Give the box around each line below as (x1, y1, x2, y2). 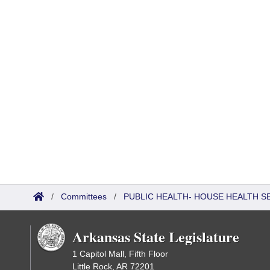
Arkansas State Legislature (72, 226, 239, 247)
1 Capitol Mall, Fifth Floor (72, 249, 168, 259)
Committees (61, 192, 107, 201)
